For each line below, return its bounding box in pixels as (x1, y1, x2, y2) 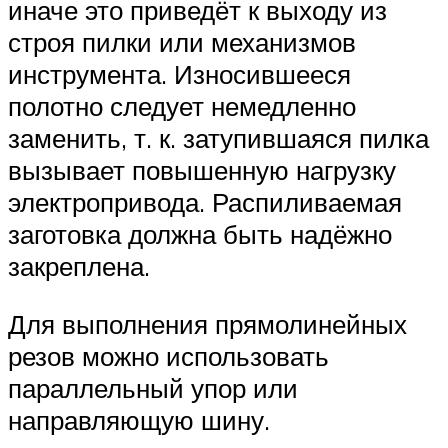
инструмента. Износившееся (8, 58, 351, 91)
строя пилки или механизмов (8, 26, 356, 59)
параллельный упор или (8, 372, 298, 405)
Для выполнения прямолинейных (8, 308, 407, 341)
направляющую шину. (8, 404, 270, 437)
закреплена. (8, 250, 150, 283)
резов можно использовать (8, 340, 329, 373)
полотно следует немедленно (8, 90, 356, 123)
